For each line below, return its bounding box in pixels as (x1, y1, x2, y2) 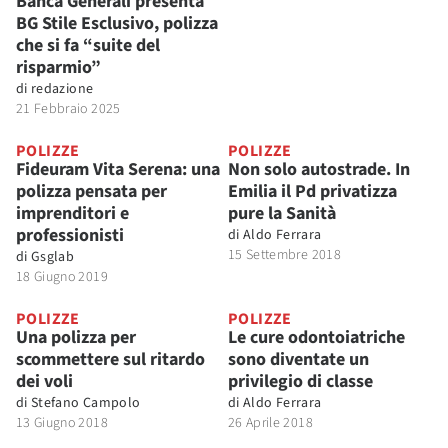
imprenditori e (16, 200, 129, 226)
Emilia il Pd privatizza (228, 178, 397, 204)
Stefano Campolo (31, 392, 141, 413)
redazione (31, 78, 94, 99)
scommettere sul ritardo (16, 346, 205, 372)
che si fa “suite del (16, 32, 160, 58)
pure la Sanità (228, 200, 336, 226)
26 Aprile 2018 (228, 412, 313, 433)
